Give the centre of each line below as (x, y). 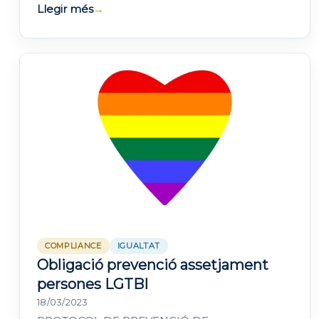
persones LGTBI (93, 284)
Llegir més (65, 9)
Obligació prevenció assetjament (153, 265)
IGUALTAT (138, 246)
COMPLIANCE (73, 246)
